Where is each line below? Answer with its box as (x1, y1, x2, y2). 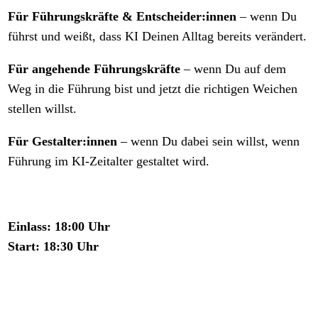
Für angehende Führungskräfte (8, 61, 181, 76)
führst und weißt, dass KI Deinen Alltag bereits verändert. (8, 28, 307, 43)
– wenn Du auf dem (180, 61, 287, 76)
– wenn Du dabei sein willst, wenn (117, 133, 300, 148)
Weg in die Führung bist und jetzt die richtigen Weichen (8, 81, 298, 96)
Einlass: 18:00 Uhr (8, 219, 111, 234)
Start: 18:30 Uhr (8, 238, 99, 253)
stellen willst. (8, 101, 77, 116)
